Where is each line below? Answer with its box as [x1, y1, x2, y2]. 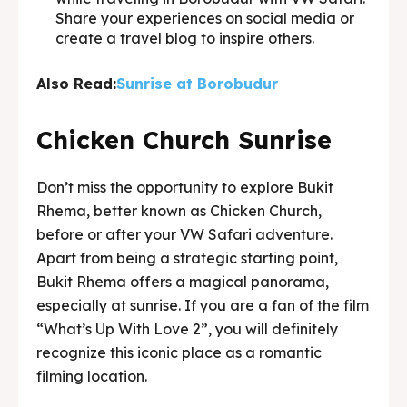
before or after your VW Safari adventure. [36, 225, 333, 244]
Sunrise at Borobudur [116, 74, 278, 94]
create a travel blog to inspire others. [55, 29, 314, 48]
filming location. [36, 367, 147, 386]
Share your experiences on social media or [55, 9, 354, 28]
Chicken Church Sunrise [36, 124, 332, 156]
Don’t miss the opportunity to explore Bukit [36, 178, 333, 197]
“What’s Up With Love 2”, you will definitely [36, 320, 338, 339]
